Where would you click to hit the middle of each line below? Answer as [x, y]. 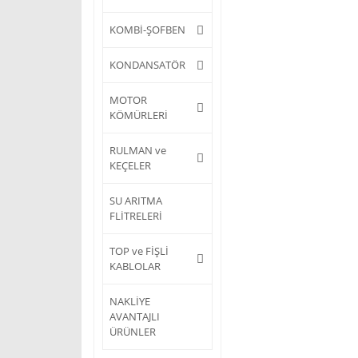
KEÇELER [130, 165]
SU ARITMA [136, 201]
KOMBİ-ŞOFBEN [147, 30]
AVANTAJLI [135, 316]
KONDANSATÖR [147, 65]
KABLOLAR [135, 266]
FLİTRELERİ [136, 216]
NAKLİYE [130, 301]
